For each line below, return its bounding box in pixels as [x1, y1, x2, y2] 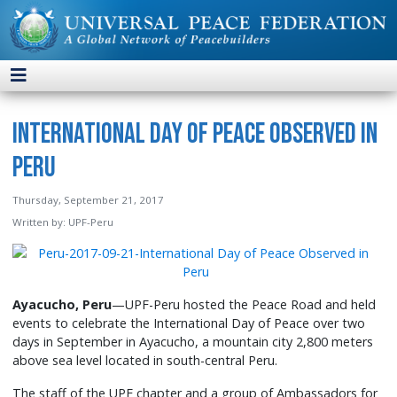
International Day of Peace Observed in [12, 117, 378, 152]
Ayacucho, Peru [12, 296, 113, 314]
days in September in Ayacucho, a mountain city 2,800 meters [12, 333, 374, 351]
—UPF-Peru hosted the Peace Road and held [112, 296, 377, 314]
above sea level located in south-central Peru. [12, 352, 278, 370]
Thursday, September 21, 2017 [12, 193, 165, 207]
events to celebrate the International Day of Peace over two [12, 315, 366, 332]
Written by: [12, 215, 69, 230]
